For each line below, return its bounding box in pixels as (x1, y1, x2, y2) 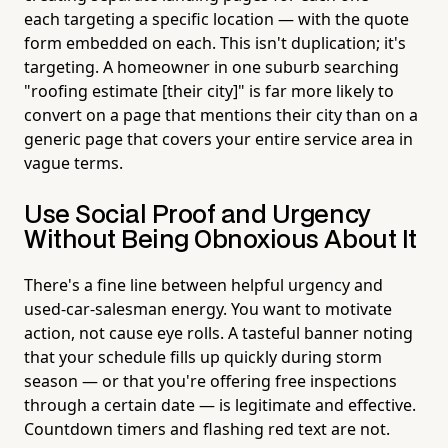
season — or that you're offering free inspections (24, 369, 397, 392)
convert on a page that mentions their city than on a (24, 103, 418, 126)
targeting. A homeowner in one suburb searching (24, 55, 399, 78)
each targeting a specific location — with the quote (24, 7, 409, 30)
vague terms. (24, 151, 123, 174)
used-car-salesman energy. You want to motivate (24, 297, 392, 320)
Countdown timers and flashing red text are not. (24, 417, 390, 440)
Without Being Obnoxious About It (24, 228, 417, 252)
